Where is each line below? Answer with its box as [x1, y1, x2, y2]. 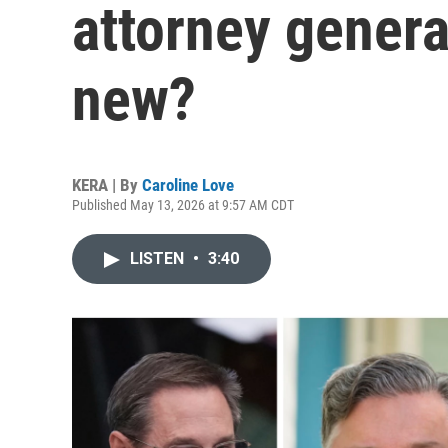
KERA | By [72, 175, 142, 195]
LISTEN [130, 249, 188, 268]
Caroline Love [142, 175, 234, 195]
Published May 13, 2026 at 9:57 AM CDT [72, 197, 294, 213]
